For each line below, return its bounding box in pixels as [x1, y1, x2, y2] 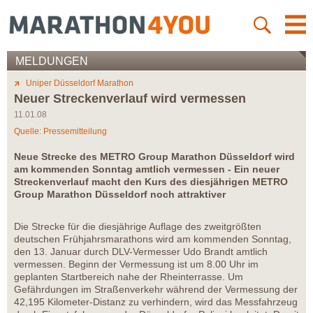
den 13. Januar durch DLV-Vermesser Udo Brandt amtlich [14, 246, 268, 258]
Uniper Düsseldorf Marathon [26, 78, 133, 89]
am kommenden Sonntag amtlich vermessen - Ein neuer [14, 163, 279, 175]
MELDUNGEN [15, 55, 88, 68]
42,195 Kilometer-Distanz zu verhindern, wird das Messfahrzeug [14, 296, 298, 308]
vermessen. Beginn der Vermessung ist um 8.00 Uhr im [14, 259, 259, 270]
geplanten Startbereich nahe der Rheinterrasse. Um [14, 271, 243, 283]
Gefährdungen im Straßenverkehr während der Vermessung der [14, 284, 298, 296]
